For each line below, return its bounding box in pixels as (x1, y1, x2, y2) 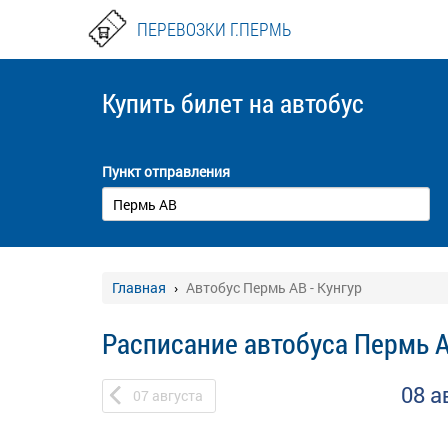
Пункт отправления (102, 162, 230, 181)
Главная (112, 278, 166, 297)
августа (152, 386, 203, 405)
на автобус (249, 86, 364, 120)
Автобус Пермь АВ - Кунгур (186, 278, 362, 297)
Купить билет (102, 86, 249, 120)
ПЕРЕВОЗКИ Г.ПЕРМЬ (137, 16, 291, 41)
